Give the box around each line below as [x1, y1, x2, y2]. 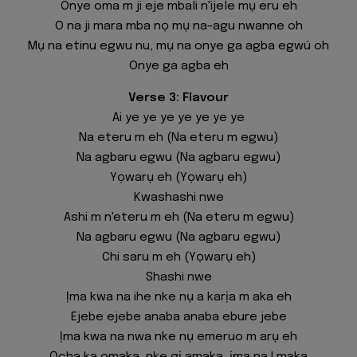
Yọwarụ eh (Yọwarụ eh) [110, 171, 247, 185]
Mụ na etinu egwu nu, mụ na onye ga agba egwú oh [28, 39, 329, 53]
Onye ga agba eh [128, 59, 229, 73]
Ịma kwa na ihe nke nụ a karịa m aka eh [65, 291, 292, 304]
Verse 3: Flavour [128, 92, 229, 105]
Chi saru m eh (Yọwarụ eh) [101, 251, 256, 265]
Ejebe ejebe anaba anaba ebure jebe [70, 311, 287, 324]
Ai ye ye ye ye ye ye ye [112, 112, 245, 125]
